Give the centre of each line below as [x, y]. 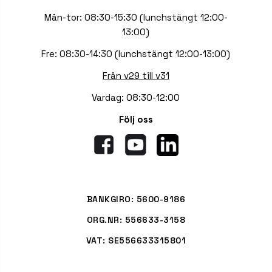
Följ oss [136, 120]
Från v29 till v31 [136, 76]
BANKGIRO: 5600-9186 [136, 199]
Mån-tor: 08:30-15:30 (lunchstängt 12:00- [136, 18]
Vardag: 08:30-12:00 [136, 98]
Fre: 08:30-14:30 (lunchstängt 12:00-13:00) [136, 54]
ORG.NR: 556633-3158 [136, 220]
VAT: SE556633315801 [136, 241]
